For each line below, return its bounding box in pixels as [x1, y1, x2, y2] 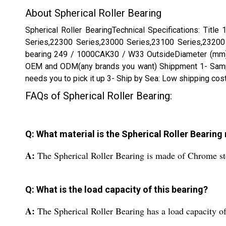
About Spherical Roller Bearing [25, 7, 161, 19]
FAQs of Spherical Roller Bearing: [25, 90, 172, 102]
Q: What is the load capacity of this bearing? [25, 184, 208, 195]
